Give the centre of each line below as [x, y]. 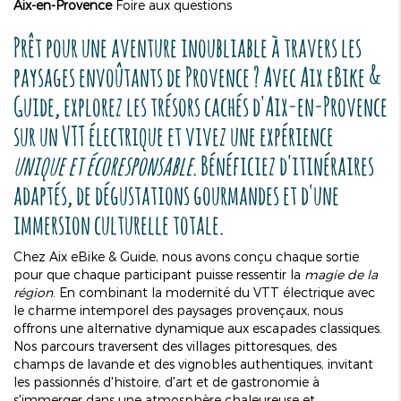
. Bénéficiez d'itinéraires [283, 165]
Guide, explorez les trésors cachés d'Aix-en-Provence [200, 106]
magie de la [341, 274]
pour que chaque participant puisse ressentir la [159, 274]
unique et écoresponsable [103, 165]
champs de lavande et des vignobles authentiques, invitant [193, 363]
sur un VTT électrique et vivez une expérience [174, 135]
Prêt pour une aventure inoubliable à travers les [188, 47]
